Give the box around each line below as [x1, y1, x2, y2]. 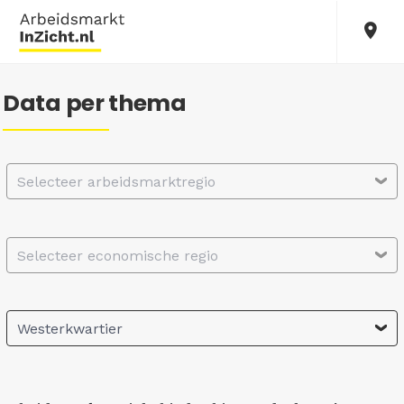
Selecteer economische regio [17, 246, 218, 264]
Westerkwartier [17, 320, 123, 338]
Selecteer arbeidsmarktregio [17, 173, 216, 190]
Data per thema [3, 87, 187, 119]
